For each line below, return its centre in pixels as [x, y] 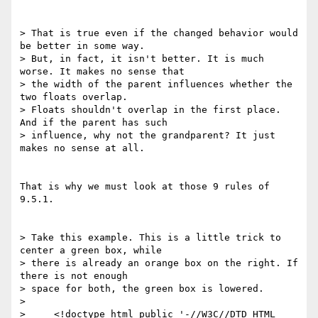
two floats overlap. [77, 97]
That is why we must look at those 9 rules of [145, 187]
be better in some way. [85, 46]
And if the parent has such [97, 123]
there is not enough [77, 276]
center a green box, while [94, 251]
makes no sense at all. [82, 148]
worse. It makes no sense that [105, 72]
